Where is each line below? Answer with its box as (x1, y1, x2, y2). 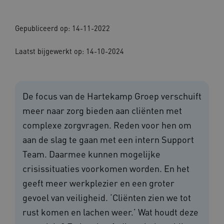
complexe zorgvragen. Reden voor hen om (22, 119, 191, 131)
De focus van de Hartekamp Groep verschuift (22, 90, 201, 102)
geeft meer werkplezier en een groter (22, 177, 174, 189)
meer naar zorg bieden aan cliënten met (22, 104, 182, 116)
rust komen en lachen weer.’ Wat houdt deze (22, 206, 198, 218)
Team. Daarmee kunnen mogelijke (22, 148, 160, 160)
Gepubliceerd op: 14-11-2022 (15, 23, 110, 33)
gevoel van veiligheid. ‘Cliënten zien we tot (22, 191, 191, 203)
